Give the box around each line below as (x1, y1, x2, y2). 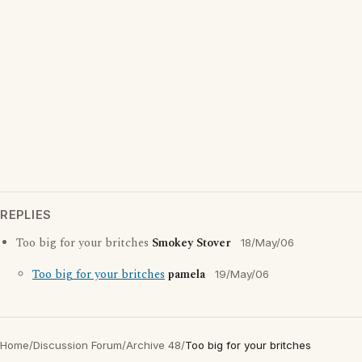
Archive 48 (126, 339, 181, 351)
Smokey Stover (152, 234, 231, 252)
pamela (168, 266, 205, 284)
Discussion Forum (33, 339, 122, 351)
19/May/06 (215, 267, 269, 280)
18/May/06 (241, 236, 294, 249)
